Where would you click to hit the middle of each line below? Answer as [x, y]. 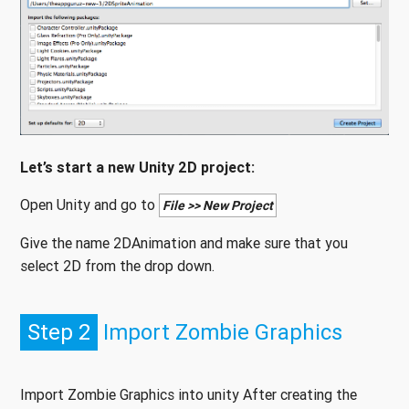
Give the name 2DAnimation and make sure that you [184, 242]
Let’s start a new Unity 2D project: [137, 167]
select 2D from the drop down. [117, 265]
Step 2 [59, 331]
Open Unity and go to [89, 204]
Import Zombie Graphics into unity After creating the [189, 394]
